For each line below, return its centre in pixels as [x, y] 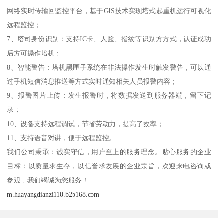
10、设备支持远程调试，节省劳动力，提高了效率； [85, 124]
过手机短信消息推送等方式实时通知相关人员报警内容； [92, 82]
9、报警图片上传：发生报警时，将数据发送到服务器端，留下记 [109, 96]
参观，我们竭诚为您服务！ [48, 180]
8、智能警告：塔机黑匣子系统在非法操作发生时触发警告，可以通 [109, 67]
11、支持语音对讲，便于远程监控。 [62, 138]
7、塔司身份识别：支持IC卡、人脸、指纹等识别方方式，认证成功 [109, 39]
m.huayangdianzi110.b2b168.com [53, 194]
